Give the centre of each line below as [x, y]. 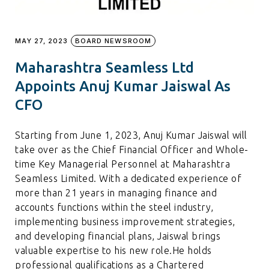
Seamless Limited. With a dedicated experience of [128, 179]
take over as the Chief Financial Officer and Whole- [132, 150]
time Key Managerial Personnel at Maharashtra [123, 164]
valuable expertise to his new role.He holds [113, 251]
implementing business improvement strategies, [125, 222]
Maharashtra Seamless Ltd [105, 68]
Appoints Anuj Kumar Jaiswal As [123, 86]
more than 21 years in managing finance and [116, 193]
